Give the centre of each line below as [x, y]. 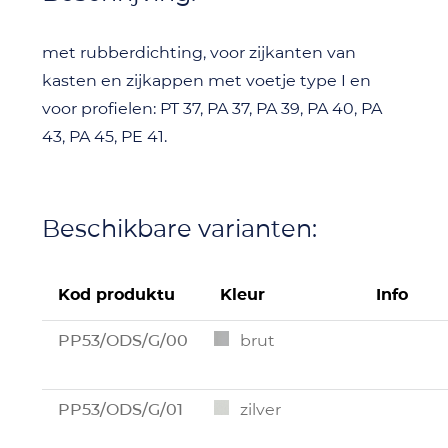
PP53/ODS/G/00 [123, 340]
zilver [260, 409]
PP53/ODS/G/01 [120, 409]
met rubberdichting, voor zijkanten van [199, 52]
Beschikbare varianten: [179, 228]
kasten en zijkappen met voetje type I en [206, 80]
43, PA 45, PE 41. [104, 136]
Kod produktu [116, 294]
